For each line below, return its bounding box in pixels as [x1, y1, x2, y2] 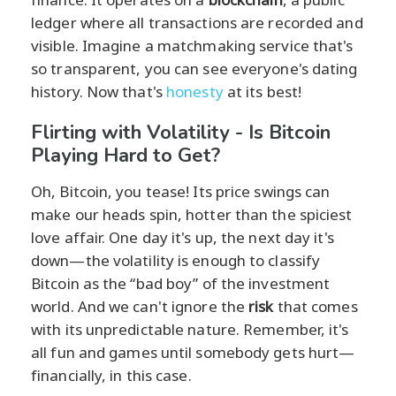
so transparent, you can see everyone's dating [31, 57, 358, 79]
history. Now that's [31, 80, 167, 102]
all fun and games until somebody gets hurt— [31, 341, 355, 362]
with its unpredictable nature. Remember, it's [31, 318, 349, 339]
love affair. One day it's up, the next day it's [31, 226, 334, 247]
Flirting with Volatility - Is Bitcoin [31, 118, 331, 146]
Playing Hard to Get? [31, 141, 220, 169]
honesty [166, 80, 224, 102]
